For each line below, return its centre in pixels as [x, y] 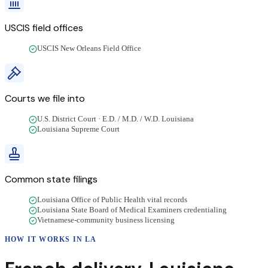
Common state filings [51, 179]
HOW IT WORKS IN [45, 240]
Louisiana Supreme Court [78, 130]
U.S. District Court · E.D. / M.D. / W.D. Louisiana [115, 119]
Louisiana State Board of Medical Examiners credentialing [132, 210]
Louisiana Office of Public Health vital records [112, 200]
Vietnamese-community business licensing [106, 220]
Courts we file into [45, 99]
